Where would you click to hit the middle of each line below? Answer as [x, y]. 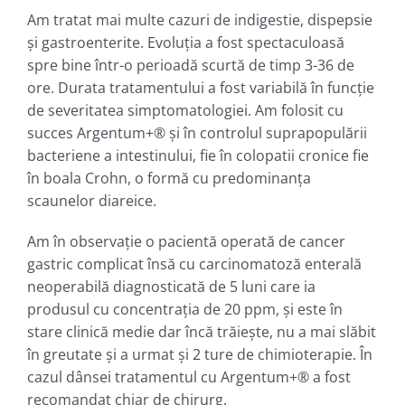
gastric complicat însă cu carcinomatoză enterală [194, 264]
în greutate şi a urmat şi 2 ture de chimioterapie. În [200, 354]
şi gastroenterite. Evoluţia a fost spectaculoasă [186, 42]
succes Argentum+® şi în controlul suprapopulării [197, 132]
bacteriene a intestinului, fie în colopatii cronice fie [198, 155]
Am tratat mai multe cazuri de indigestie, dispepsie [200, 19]
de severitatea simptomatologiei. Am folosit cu [185, 110]
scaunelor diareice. [92, 200]
